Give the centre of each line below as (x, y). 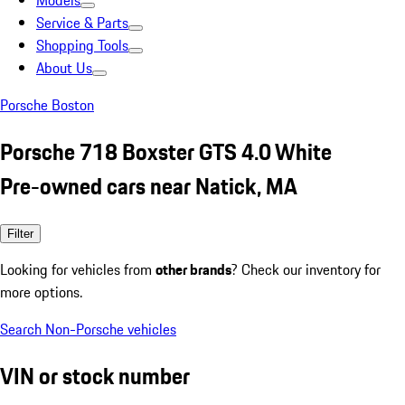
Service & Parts (82, 23)
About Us (64, 68)
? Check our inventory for (306, 269)
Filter (20, 233)
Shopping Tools (82, 45)
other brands (193, 269)
